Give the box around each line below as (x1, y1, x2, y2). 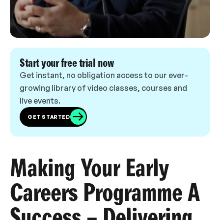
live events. (20, 96, 60, 106)
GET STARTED (27, 114, 70, 120)
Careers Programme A (10, 178, 199, 208)
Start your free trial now (20, 56, 114, 70)
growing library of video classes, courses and (20, 83, 187, 93)
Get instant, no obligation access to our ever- (20, 70, 188, 80)
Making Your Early (10, 154, 169, 183)
